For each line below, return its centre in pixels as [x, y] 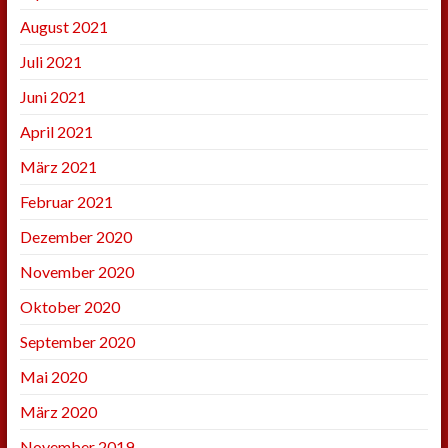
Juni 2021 [52, 97]
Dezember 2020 [75, 237]
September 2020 [77, 342]
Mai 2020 [53, 377]
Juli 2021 [50, 62]
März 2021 [58, 167]
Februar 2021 [66, 202]
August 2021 [63, 27]
